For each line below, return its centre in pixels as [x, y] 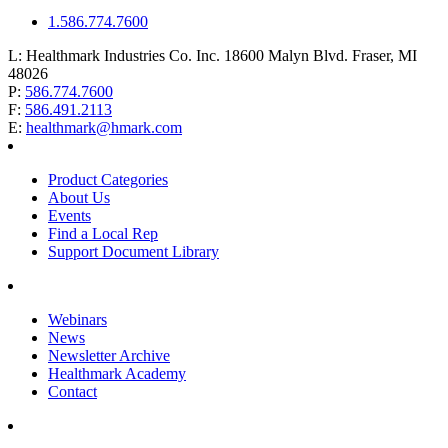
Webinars [77, 320]
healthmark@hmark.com [104, 128]
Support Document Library [133, 252]
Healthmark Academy [117, 374]
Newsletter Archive [109, 356]
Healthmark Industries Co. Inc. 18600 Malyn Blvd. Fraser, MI [219, 56]
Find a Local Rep [103, 234]
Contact [72, 392]
